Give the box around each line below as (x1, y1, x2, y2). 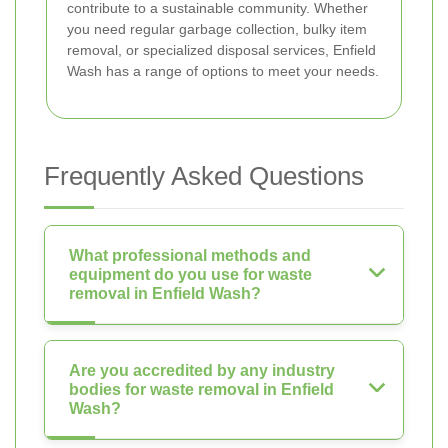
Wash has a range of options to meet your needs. (67, 62, 379, 79)
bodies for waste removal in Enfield (69, 380, 334, 398)
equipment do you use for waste (69, 265, 312, 283)
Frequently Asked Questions (44, 160, 364, 191)
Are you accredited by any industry (69, 361, 335, 379)
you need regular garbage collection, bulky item (67, 20, 367, 37)
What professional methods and (69, 246, 311, 264)
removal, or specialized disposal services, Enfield (67, 41, 376, 58)
